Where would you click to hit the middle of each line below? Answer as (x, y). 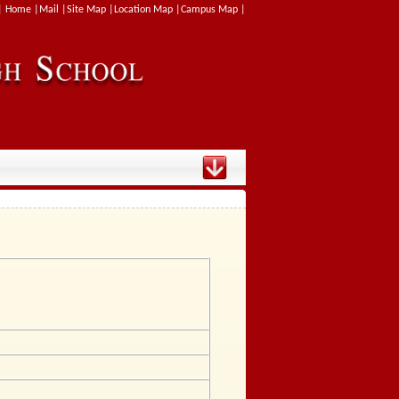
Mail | (53, 10)
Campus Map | (213, 10)
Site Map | (90, 10)
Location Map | (147, 10)
